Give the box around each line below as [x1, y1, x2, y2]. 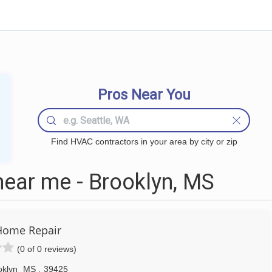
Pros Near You [97, 86, 191, 103]
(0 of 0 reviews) [17, 244, 76, 254]
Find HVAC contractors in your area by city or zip [50, 137, 237, 146]
